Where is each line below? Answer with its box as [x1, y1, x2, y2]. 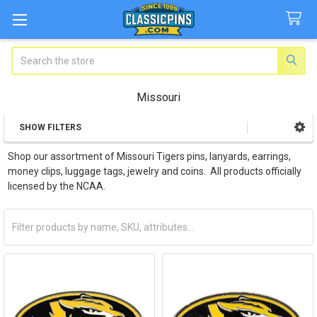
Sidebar [15, 135, 61, 151]
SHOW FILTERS [19, 122, 81, 132]
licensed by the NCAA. [7, 180, 105, 192]
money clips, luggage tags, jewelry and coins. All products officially [7, 165, 301, 177]
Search [11, 47, 43, 59]
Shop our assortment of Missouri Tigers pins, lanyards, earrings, [7, 150, 291, 162]
